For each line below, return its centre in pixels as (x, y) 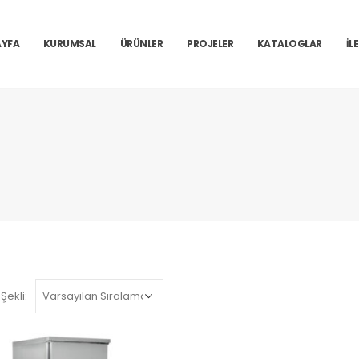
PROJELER (210, 44)
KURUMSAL (69, 44)
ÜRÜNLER (141, 44)
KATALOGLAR (289, 44)
